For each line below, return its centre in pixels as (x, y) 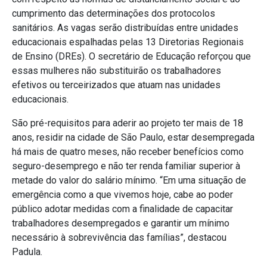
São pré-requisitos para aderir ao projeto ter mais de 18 (128, 123)
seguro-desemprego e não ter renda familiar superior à (126, 166)
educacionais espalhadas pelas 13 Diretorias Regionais (128, 42)
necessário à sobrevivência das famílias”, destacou (119, 238)
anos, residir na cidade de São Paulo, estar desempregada (133, 138)
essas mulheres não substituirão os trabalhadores (117, 71)
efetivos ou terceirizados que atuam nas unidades (116, 85)
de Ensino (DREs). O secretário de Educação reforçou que (131, 57)
